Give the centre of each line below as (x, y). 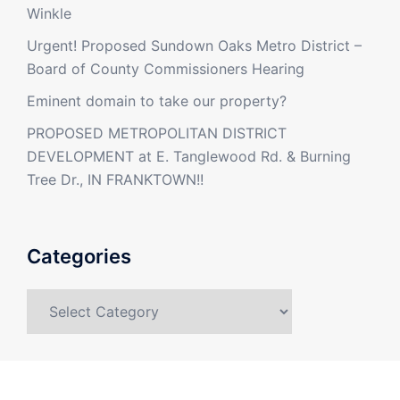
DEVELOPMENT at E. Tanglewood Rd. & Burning (189, 156)
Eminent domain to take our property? (157, 100)
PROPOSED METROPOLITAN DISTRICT (157, 133)
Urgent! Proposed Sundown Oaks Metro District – (194, 45)
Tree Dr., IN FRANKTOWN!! (115, 179)
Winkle (49, 13)
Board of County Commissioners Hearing (166, 68)
